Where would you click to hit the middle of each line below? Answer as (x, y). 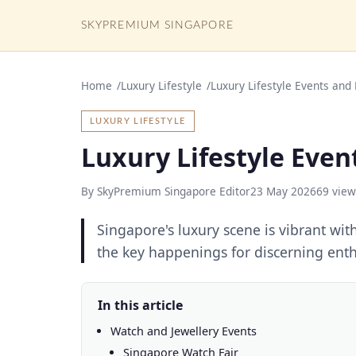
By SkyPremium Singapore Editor (166, 191)
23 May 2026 (283, 191)
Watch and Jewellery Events (184, 331)
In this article (140, 305)
